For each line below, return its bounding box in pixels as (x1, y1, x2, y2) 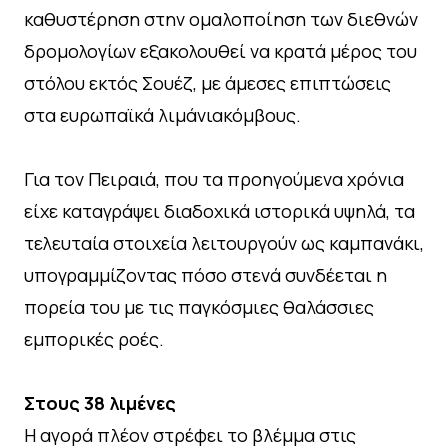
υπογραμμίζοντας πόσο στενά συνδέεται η (24, 263, 387, 288)
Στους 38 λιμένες (24, 391, 176, 416)
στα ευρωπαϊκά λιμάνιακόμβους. (24, 103, 301, 128)
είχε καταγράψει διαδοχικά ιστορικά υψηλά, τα (24, 199, 415, 224)
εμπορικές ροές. (24, 327, 164, 352)
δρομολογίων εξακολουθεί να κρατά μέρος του (24, 39, 417, 64)
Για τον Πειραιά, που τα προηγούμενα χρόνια (24, 167, 404, 192)
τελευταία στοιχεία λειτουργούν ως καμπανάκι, (24, 231, 424, 256)
